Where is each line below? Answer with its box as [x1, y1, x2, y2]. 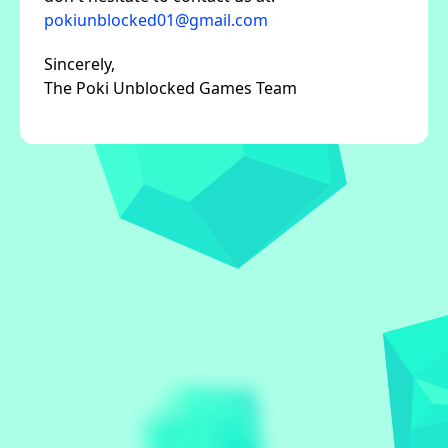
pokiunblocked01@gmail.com [44, 9, 268, 32]
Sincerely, [44, 53, 115, 76]
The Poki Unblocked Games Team [44, 77, 297, 100]
